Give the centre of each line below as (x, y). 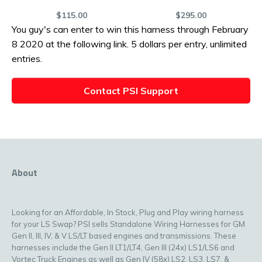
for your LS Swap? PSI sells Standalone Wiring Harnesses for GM (128, 224)
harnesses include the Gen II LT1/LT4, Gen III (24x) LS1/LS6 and (123, 247)
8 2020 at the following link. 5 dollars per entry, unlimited (129, 44)
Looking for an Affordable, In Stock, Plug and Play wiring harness (128, 212)
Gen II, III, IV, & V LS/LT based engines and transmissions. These (124, 235)
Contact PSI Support (131, 90)
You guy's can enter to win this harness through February (130, 29)
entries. (27, 58)
